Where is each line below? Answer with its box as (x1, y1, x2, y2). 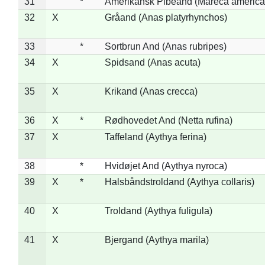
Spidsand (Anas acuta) (104, 57, 201, 67)
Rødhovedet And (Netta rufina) (104, 115, 232, 125)
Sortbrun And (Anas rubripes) (104, 41, 227, 51)
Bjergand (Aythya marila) (104, 234, 209, 245)
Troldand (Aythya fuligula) (104, 205, 212, 216)
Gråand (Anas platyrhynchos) (104, 12, 227, 22)
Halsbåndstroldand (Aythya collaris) (104, 176, 254, 187)
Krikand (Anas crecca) (104, 86, 198, 96)
